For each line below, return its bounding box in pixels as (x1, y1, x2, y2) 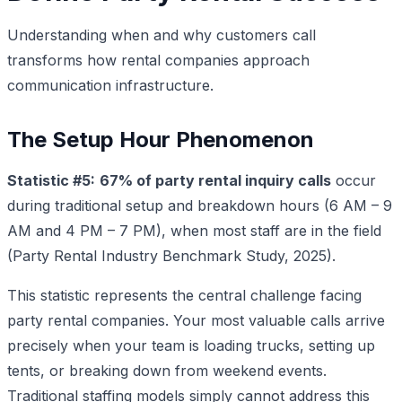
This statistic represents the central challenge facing (7, 285, 362, 304)
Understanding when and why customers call (7, 25, 316, 44)
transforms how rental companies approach (7, 50, 310, 69)
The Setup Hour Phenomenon (7, 126, 314, 153)
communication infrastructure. (7, 75, 214, 94)
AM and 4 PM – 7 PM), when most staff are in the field (7, 221, 381, 240)
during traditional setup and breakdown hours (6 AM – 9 (7, 196, 392, 214)
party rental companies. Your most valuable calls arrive (7, 310, 385, 329)
